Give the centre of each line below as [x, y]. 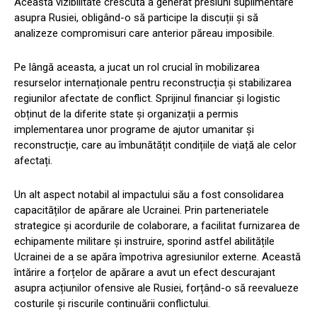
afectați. [33, 160]
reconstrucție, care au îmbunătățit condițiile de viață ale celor [155, 145]
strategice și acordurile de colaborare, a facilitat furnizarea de [157, 225]
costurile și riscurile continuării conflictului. [112, 303]
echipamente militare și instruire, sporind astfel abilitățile [144, 241]
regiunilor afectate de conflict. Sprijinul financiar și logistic [147, 98]
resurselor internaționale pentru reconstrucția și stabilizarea [153, 82]
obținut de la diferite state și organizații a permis [126, 114]
